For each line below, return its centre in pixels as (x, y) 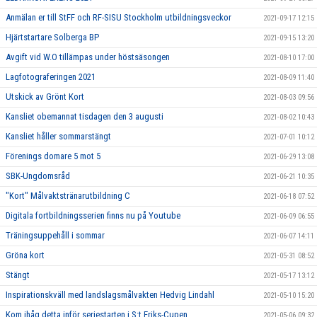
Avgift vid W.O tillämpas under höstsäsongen (88, 57)
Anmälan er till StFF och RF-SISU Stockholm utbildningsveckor (119, 17)
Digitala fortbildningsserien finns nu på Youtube (93, 215)
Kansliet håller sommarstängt (58, 136)
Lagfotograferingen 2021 (51, 76)
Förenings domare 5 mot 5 (53, 156)
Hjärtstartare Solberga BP (52, 37)
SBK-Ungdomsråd (38, 175)
